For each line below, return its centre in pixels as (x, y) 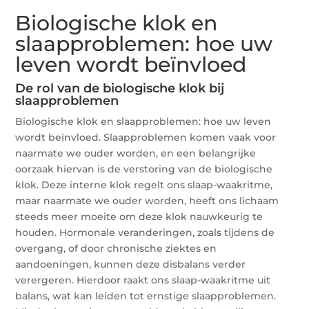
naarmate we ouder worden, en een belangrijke (136, 153)
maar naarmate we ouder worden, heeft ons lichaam (147, 200)
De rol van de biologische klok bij (120, 88)
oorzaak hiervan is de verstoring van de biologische (144, 169)
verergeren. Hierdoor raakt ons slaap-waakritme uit (143, 280)
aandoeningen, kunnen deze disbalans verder (131, 264)
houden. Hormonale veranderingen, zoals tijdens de (145, 232)
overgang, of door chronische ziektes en (116, 248)
